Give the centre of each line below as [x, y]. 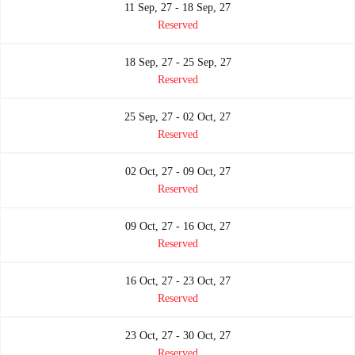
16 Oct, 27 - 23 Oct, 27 [177, 281]
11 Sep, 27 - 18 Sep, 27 [177, 8]
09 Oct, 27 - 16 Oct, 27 [177, 227]
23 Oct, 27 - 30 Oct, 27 [177, 336]
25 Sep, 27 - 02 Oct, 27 [177, 117]
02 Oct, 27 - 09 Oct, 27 [177, 172]
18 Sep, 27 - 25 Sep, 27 [177, 63]
